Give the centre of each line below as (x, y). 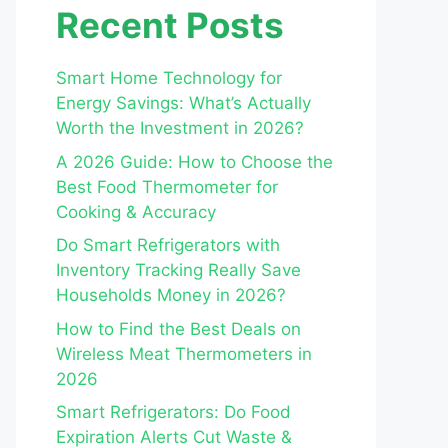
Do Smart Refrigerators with (168, 245)
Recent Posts (170, 25)
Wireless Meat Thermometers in (184, 353)
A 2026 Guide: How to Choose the (194, 161)
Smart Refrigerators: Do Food (173, 412)
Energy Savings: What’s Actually (183, 103)
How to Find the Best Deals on (178, 328)
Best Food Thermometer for (167, 186)
